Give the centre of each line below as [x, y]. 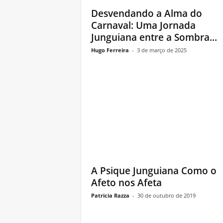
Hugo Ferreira [110, 50]
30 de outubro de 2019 [166, 195]
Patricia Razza [110, 195]
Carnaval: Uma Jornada [143, 25]
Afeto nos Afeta [126, 183]
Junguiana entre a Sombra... [154, 37]
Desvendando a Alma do [146, 13]
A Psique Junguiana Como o [154, 171]
